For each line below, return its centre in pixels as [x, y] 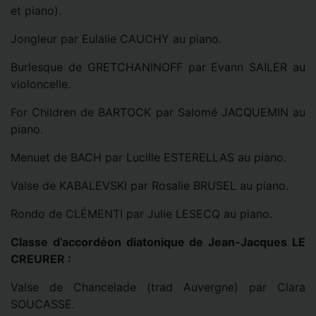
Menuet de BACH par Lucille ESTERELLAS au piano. [148, 158]
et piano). [36, 11]
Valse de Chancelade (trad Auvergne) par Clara [158, 287]
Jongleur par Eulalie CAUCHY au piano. [116, 39]
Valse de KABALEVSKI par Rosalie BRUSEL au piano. [150, 186]
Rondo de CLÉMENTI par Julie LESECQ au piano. [141, 214]
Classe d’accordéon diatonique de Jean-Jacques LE [158, 242]
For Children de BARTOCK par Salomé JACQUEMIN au [158, 113]
